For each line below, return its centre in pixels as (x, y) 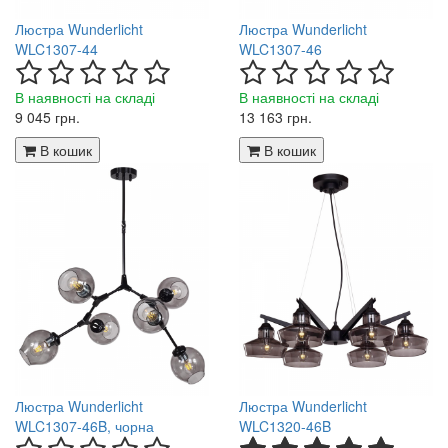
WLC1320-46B (285, 425)
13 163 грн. (275, 116)
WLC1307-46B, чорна (84, 425)
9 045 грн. (47, 116)
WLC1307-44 (56, 48)
